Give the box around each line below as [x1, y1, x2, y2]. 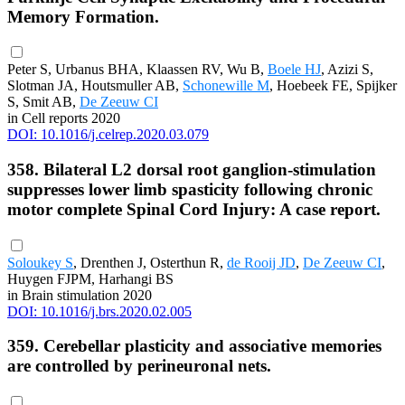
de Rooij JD [227, 254, 296, 270]
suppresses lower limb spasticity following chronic [7, 179, 372, 199]
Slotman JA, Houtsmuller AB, [7, 78, 183, 94]
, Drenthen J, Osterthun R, [73, 254, 227, 270]
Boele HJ [268, 61, 321, 78]
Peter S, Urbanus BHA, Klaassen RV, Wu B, [7, 61, 268, 78]
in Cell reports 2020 [7, 110, 120, 127]
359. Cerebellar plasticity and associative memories [7, 336, 381, 356]
